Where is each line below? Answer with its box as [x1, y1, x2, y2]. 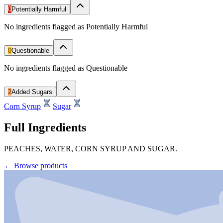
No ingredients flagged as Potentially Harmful [4, 22, 148, 31]
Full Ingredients [4, 120, 86, 134]
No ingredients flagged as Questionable [4, 63, 127, 72]
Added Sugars [11, 88, 52, 96]
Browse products [14, 161, 67, 170]
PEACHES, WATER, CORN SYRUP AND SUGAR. [4, 144, 177, 153]
